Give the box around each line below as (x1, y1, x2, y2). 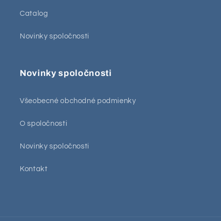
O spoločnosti (20, 119, 68, 127)
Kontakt (20, 165, 48, 173)
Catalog (20, 9, 48, 17)
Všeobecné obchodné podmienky (20, 97, 136, 105)
